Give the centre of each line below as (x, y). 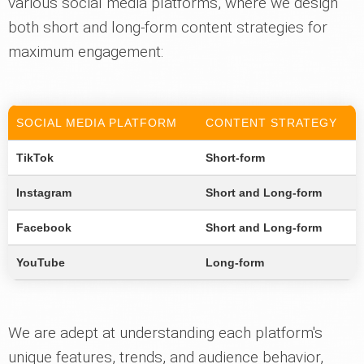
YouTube (41, 262)
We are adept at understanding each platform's (165, 333)
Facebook (44, 227)
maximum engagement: (86, 52)
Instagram (44, 193)
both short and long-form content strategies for (168, 27)
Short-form (235, 158)
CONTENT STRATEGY (271, 123)
